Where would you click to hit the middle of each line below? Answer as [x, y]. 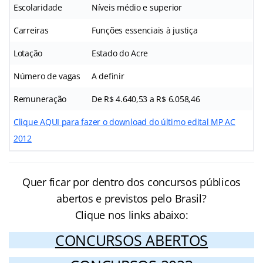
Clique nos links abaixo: [131, 215]
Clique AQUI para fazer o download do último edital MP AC [124, 122]
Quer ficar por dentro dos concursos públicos [131, 182]
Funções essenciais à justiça [145, 31]
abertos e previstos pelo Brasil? [131, 199]
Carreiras [31, 31]
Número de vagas [47, 76]
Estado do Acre [120, 53]
